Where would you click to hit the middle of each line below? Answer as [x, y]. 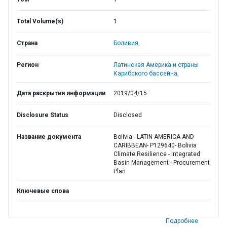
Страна [27, 43]
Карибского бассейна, [146, 73]
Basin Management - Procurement [162, 163]
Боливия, [127, 43]
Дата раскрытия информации [61, 93]
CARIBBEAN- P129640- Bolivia [155, 145]
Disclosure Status [43, 115]
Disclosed [128, 115]
